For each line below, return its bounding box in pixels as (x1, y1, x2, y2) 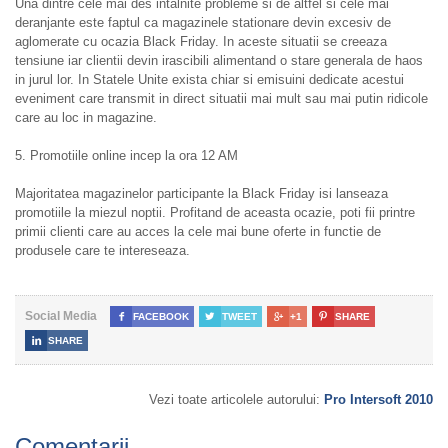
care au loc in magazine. (15, 110, 157, 126)
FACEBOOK (133, 311, 189, 323)
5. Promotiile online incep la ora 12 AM (15, 148, 238, 164)
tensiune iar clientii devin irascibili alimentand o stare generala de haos (15, 53, 423, 69)
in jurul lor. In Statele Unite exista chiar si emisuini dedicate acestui (15, 72, 404, 88)
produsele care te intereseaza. (15, 243, 190, 259)
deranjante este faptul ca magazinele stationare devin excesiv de (15, 15, 391, 31)
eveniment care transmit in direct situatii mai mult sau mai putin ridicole (15, 91, 428, 107)
